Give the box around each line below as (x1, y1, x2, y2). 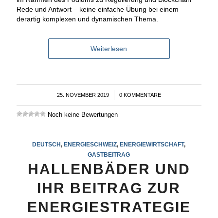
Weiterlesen (91, 45, 127, 53)
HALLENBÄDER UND (27, 161, 190, 178)
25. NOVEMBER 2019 (56, 92, 109, 98)
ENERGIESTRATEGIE (27, 199, 191, 216)
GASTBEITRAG (88, 151, 130, 158)
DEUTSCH (32, 141, 61, 148)
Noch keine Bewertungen (45, 111, 118, 119)
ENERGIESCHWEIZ (64, 141, 117, 148)
